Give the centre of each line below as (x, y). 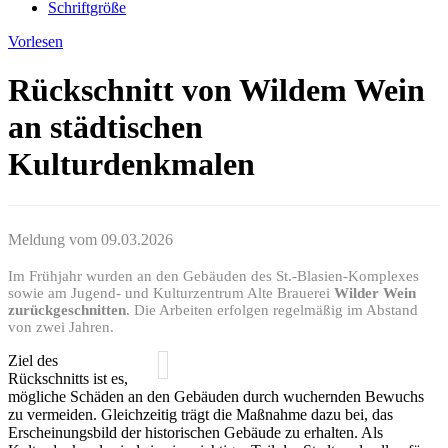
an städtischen (105, 127)
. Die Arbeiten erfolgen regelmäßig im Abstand (272, 309)
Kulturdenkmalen (131, 164)
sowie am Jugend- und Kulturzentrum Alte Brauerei (171, 292)
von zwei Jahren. (61, 326)
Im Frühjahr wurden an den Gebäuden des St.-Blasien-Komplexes (213, 275)
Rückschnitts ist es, (68, 378)
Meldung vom (54, 239)
